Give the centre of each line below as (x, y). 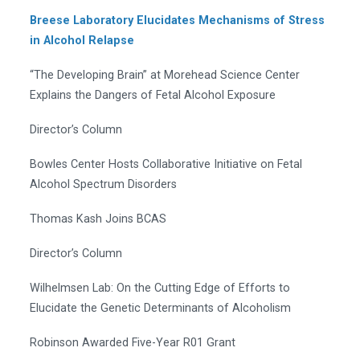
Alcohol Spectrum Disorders (103, 184)
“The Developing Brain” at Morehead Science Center (165, 75)
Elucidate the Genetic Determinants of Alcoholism (160, 308)
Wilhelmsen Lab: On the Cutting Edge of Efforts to (160, 288)
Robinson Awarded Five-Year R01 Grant (133, 342)
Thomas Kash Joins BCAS (98, 219)
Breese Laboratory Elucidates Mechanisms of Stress (177, 20)
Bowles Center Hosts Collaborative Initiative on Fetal (166, 164)
